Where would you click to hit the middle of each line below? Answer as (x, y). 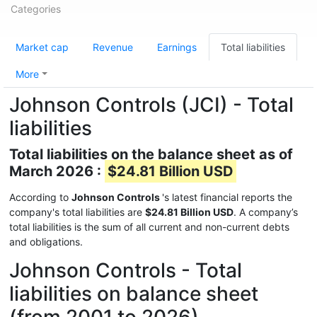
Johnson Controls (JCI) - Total (151, 105)
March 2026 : (57, 171)
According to (40, 197)
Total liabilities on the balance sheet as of (151, 154)
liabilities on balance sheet (134, 294)
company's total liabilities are (77, 212)
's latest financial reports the (227, 197)
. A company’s (266, 212)
